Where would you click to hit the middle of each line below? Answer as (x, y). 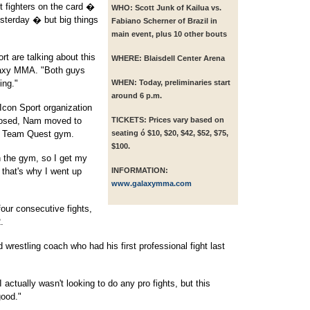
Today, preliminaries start (185, 82)
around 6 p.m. (137, 95)
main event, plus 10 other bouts (169, 34)
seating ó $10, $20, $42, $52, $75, (170, 133)
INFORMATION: (140, 170)
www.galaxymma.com (152, 183)
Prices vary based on (185, 120)
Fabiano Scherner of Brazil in (164, 21)
